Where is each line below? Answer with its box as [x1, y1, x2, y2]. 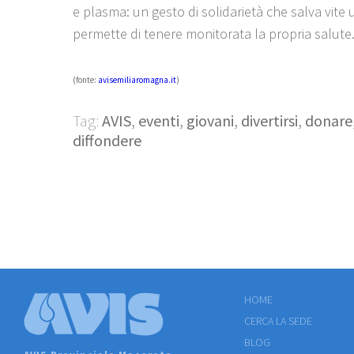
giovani [186, 111, 234, 130]
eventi [138, 111, 179, 130]
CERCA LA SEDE [244, 314, 312, 328]
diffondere [73, 130, 141, 150]
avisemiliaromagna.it [98, 74, 176, 85]
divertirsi [241, 111, 298, 130]
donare [305, 111, 352, 130]
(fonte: [73, 74, 98, 85]
